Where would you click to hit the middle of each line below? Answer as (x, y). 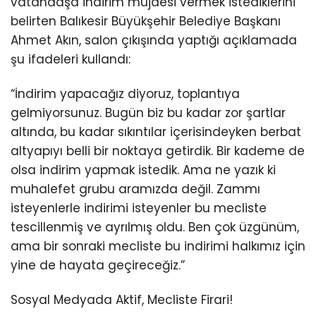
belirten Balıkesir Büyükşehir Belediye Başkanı (146, 21)
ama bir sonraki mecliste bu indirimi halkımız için (158, 246)
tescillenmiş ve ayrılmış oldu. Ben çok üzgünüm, (155, 227)
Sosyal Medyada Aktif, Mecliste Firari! (122, 299)
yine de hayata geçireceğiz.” (98, 265)
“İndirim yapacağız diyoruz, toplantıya (125, 93)
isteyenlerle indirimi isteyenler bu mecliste (139, 208)
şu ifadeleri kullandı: (71, 59)
